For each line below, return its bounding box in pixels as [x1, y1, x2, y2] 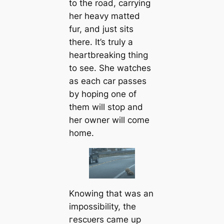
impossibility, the [68, 201, 136, 212]
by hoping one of [68, 89, 136, 99]
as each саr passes [68, 76, 146, 86]
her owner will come [68, 115, 149, 125]
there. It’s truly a [68, 37, 133, 47]
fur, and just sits [68, 24, 133, 34]
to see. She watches [68, 63, 151, 73]
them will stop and [68, 102, 143, 112]
